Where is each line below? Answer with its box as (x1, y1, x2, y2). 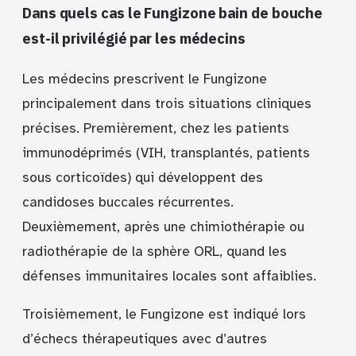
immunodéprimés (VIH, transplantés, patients (22, 145, 310, 162)
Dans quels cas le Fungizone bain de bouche (22, 3, 323, 23)
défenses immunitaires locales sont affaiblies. (22, 268, 316, 285)
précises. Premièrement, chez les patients (22, 120, 289, 137)
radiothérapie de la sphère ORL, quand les (22, 243, 287, 261)
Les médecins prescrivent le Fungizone (22, 71, 267, 88)
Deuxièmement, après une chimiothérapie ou (22, 219, 304, 236)
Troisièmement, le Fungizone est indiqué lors (22, 306, 306, 323)
